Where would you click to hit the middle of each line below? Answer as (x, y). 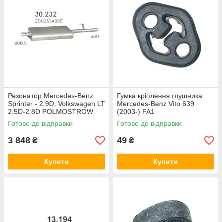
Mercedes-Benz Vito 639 (156, 104)
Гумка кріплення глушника (160, 96)
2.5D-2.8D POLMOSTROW (51, 111)
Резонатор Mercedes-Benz (51, 96)
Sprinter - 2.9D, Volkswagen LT (56, 104)
